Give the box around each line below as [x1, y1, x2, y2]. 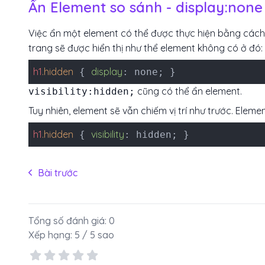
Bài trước [38, 167, 77, 179]
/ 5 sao [80, 229, 114, 241]
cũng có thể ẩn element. [135, 85, 242, 97]
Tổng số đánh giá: [28, 215, 109, 227]
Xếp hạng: [28, 229, 75, 241]
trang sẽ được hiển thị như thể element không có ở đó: [28, 42, 263, 54]
